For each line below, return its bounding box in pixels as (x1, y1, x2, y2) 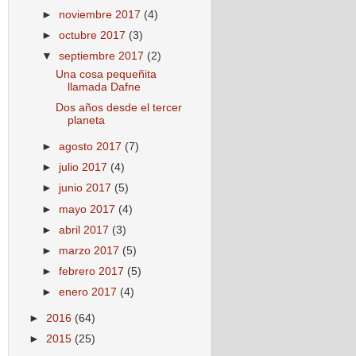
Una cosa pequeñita (55, 68, 157, 81)
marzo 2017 (59, 244, 123, 257)
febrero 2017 (59, 265, 128, 277)
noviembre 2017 (59, 9, 145, 21)
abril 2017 (59, 223, 113, 236)
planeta (67, 114, 105, 127)
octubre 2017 (59, 29, 130, 42)
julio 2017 (59, 161, 111, 174)
